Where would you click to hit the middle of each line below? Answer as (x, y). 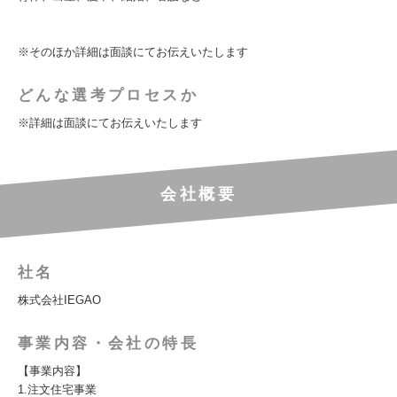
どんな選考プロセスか (108, 95)
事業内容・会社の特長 (108, 343)
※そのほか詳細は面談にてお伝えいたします (133, 52)
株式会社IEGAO (59, 300)
